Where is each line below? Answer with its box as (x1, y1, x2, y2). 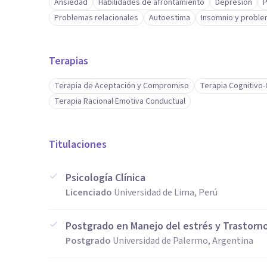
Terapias (49, 54, 88, 69)
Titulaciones (49, 137, 107, 152)
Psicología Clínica (66, 170, 145, 185)
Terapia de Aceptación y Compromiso (54, 80, 189, 92)
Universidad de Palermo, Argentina (113, 234, 253, 247)
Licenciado (66, 186, 112, 199)
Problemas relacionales (54, 12, 138, 24)
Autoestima (149, 12, 190, 24)
